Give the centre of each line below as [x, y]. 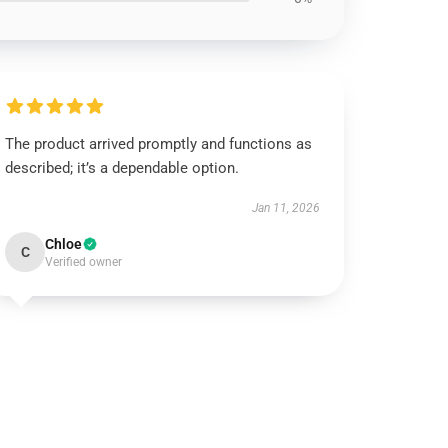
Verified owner [84, 262]
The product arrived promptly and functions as [159, 144]
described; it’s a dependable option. [122, 168]
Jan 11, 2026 [285, 208]
